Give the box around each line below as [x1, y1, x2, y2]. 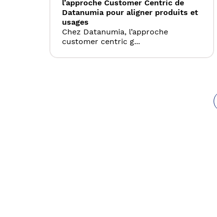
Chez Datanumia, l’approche [62, 27, 168, 37]
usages [62, 17, 89, 27]
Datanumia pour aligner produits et [62, 8, 198, 17]
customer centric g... [62, 37, 140, 46]
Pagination [49, 92, 89, 101]
